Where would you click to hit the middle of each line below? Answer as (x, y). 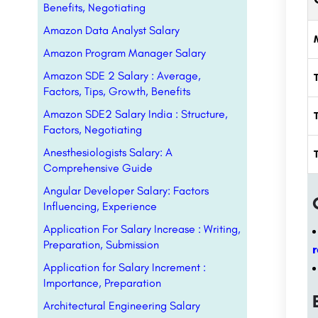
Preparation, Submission (101, 245)
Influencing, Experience (100, 206)
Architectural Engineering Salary (122, 306)
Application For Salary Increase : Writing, (142, 229)
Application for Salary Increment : (125, 267)
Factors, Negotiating (93, 130)
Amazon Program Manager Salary (125, 53)
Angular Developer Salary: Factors (126, 191)
